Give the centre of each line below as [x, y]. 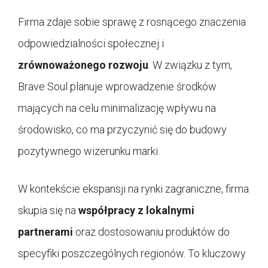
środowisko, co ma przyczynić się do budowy [122, 130]
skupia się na [48, 211]
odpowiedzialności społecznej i [91, 44]
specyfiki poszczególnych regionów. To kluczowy [132, 254]
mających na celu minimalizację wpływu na [117, 108]
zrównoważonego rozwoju [83, 65]
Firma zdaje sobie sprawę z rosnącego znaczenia [132, 22]
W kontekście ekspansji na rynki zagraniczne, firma [133, 189]
